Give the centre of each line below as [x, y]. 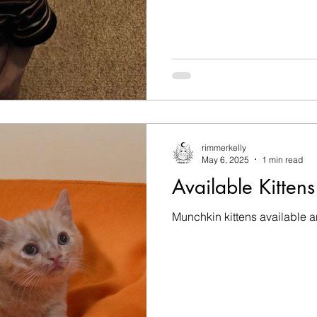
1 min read [282, 159]
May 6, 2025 [225, 159]
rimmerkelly [224, 147]
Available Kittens [243, 186]
